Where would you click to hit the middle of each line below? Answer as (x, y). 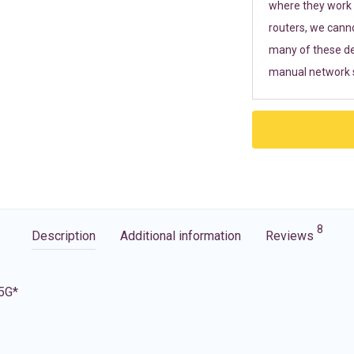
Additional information (180, 236)
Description (63, 236)
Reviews (291, 236)
